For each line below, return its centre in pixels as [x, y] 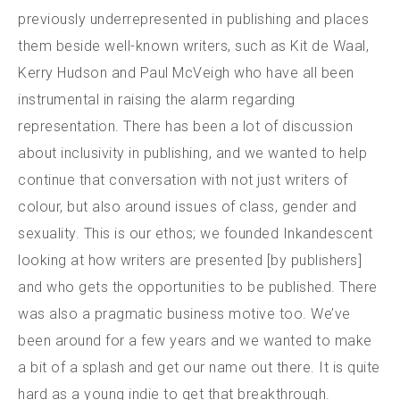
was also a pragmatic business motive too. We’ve [184, 313]
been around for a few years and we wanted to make [195, 340]
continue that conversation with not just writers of [183, 179]
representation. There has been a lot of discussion [185, 126]
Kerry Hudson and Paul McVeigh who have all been [186, 72]
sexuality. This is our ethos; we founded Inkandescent [196, 233]
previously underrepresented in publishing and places [193, 19]
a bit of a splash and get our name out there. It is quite [199, 367]
